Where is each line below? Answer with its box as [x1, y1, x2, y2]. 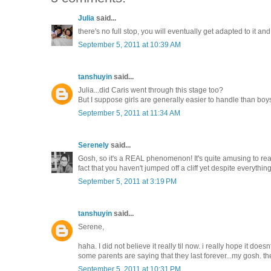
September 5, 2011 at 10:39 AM [78, 40, 181, 49]
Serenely [78, 140, 109, 149]
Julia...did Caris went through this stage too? [78, 85, 223, 94]
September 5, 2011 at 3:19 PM [78, 177, 177, 186]
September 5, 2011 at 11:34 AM [78, 108, 180, 117]
